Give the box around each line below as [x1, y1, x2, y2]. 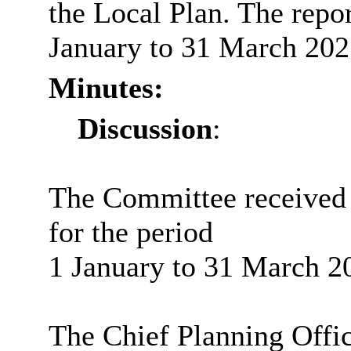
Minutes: [48, 71, 164, 105]
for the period [48, 215, 213, 249]
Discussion [78, 112, 213, 146]
